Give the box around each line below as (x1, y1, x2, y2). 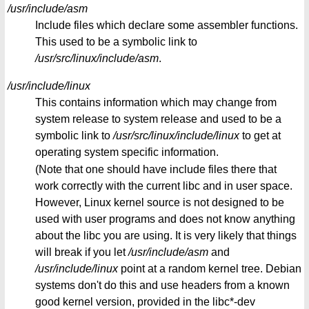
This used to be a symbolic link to (35, 35, 197, 48)
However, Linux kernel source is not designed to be (35, 197, 284, 209)
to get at (239, 129, 281, 141)
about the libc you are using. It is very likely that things (35, 230, 297, 242)
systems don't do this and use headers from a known (35, 279, 290, 292)
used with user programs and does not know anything (35, 213, 295, 226)
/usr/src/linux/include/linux (113, 129, 239, 141)
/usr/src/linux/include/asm (35, 52, 159, 64)
